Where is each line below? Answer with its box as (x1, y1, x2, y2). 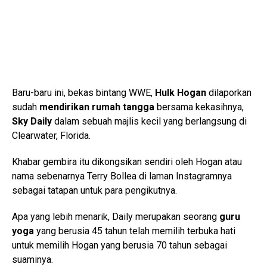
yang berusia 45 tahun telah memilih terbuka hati (34, 225, 235, 237)
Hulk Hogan (153, 87, 206, 99)
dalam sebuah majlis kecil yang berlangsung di (52, 116, 247, 128)
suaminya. (12, 254, 53, 266)
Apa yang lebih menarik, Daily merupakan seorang (12, 211, 217, 223)
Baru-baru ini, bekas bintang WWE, (12, 87, 153, 99)
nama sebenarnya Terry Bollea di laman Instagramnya (12, 170, 232, 182)
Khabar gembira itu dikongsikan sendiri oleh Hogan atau (12, 156, 242, 168)
